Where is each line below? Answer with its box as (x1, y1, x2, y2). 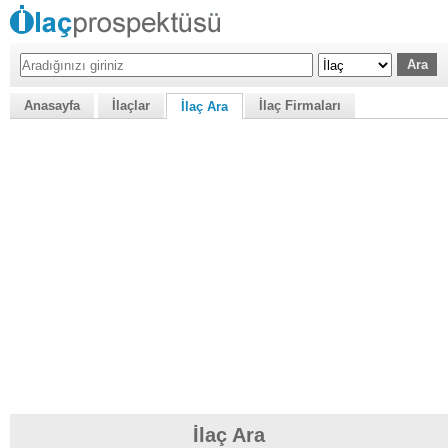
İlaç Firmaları (259, 98, 341, 113)
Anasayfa (24, 98, 80, 113)
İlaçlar (112, 98, 150, 113)
